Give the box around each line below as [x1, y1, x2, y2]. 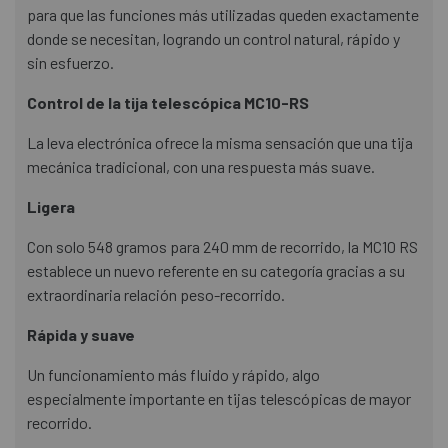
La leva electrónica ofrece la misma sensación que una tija [27, 132, 413, 152]
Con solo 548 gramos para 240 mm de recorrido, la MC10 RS [27, 236, 418, 256]
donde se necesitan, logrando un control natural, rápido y [27, 28, 400, 48]
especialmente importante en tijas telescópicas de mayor [27, 388, 411, 408]
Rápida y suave [27, 324, 135, 344]
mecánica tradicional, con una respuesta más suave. [27, 156, 375, 176]
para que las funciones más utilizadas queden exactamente [27, 4, 419, 24]
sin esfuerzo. [27, 52, 114, 72]
